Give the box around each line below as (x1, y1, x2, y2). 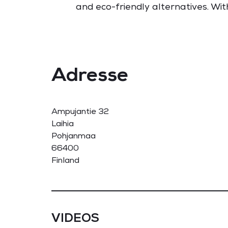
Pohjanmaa (51, 131, 96, 141)
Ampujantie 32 (51, 106, 109, 117)
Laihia (51, 119, 74, 129)
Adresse (51, 63, 128, 87)
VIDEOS (51, 210, 99, 225)
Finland (51, 155, 79, 165)
